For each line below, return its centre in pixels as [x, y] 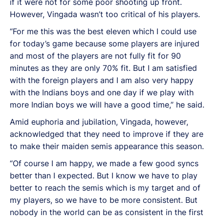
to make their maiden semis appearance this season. [107, 146]
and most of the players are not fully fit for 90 [95, 55]
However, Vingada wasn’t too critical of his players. [105, 14]
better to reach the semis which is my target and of [105, 187]
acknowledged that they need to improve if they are [107, 134]
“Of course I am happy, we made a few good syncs [104, 163]
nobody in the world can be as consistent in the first [107, 212]
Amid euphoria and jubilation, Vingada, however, [99, 121]
